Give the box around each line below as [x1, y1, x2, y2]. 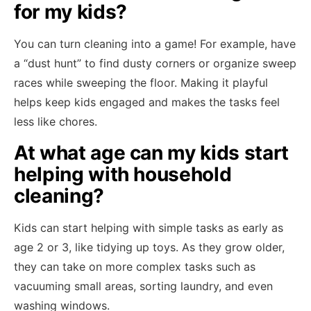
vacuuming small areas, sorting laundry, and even [14, 279, 273, 293]
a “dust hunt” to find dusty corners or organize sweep [14, 56, 296, 70]
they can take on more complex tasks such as [14, 260, 255, 274]
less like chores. [14, 115, 97, 128]
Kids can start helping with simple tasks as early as [14, 221, 283, 235]
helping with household [14, 162, 232, 186]
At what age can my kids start [14, 141, 289, 165]
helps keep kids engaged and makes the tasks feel [14, 95, 280, 109]
